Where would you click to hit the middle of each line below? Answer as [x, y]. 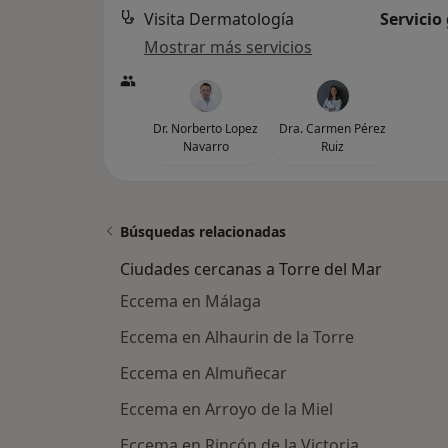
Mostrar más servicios [228, 47]
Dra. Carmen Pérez [332, 128]
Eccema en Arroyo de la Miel [226, 409]
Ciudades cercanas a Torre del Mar [251, 269]
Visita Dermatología [219, 19]
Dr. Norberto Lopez [205, 128]
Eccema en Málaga [190, 301]
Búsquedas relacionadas [203, 231]
